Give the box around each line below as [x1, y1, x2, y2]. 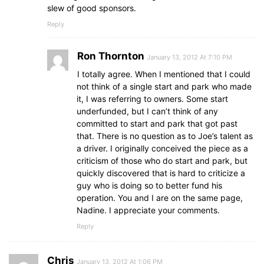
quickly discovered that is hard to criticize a [77, 168, 245, 179]
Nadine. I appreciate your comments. [77, 205, 220, 216]
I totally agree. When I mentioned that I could [77, 69, 250, 80]
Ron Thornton [77, 50, 144, 62]
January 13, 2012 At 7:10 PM [147, 53, 232, 62]
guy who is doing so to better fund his [77, 180, 222, 191]
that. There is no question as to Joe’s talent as [77, 131, 253, 141]
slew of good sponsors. [47, 3, 136, 14]
